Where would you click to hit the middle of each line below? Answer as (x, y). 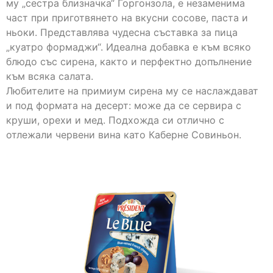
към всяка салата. (50, 76)
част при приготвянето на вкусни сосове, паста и (127, 18)
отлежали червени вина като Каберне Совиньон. (124, 135)
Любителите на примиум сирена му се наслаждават (132, 91)
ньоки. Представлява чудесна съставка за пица (122, 33)
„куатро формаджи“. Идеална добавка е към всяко (129, 47)
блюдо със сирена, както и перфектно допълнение (129, 62)
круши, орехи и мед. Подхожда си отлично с (115, 120)
